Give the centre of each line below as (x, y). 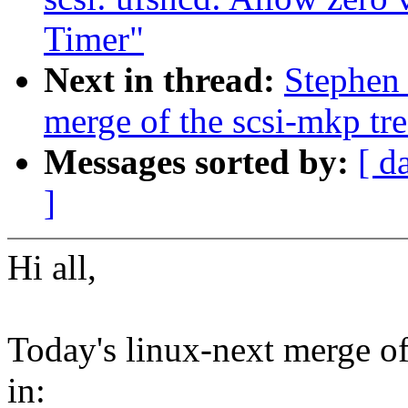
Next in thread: (164, 80)
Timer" (94, 39)
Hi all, (52, 268)
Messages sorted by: (201, 162)
